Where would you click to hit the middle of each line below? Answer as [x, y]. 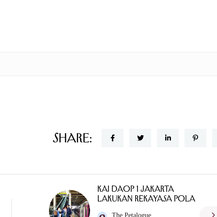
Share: [72, 138]
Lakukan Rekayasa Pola [146, 199]
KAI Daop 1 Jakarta [135, 189]
